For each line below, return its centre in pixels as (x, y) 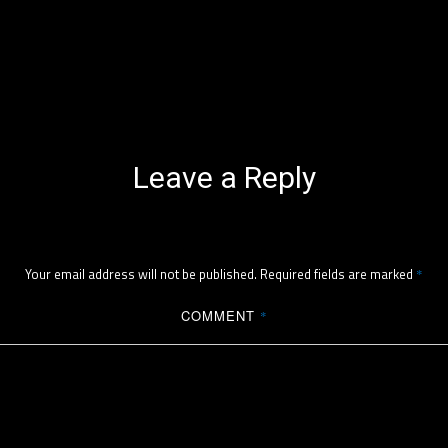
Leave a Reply (224, 177)
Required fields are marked (338, 274)
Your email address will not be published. (141, 274)
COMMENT (220, 315)
